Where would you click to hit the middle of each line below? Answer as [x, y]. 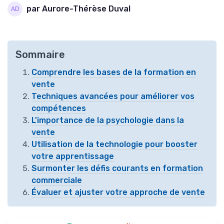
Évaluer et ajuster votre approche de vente [118, 192]
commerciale [57, 180]
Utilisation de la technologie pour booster [114, 144]
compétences [59, 108]
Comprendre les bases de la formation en [114, 72]
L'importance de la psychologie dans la [108, 120]
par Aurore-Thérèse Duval [78, 9]
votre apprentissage [73, 156]
